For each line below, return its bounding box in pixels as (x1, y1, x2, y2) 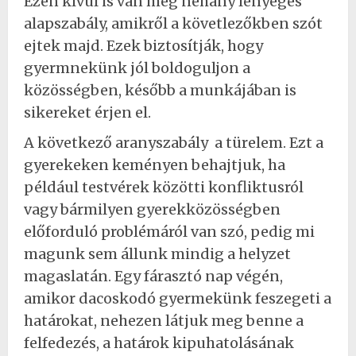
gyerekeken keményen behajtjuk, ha (24, 155, 285, 174)
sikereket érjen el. (24, 103, 151, 122)
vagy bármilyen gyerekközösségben (24, 199, 281, 219)
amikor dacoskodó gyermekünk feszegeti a (24, 288, 331, 308)
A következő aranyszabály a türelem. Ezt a (24, 133, 323, 152)
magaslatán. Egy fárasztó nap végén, (24, 266, 283, 285)
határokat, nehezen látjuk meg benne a (24, 311, 304, 330)
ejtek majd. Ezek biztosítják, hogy (24, 36, 263, 55)
